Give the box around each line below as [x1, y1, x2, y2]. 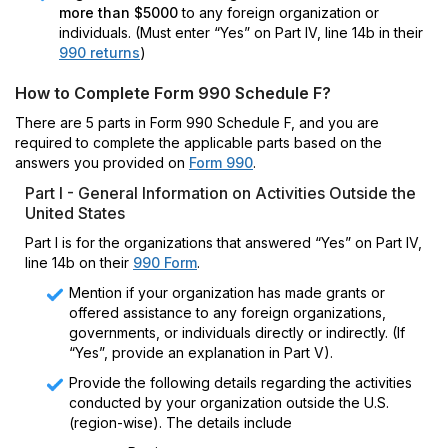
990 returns [59, 44, 140, 61]
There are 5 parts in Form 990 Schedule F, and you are [15, 114, 379, 131]
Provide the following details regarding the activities [69, 374, 412, 391]
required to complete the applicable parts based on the [15, 134, 382, 151]
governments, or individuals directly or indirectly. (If [69, 324, 405, 341]
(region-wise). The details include [69, 414, 292, 431]
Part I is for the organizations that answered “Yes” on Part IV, [25, 234, 422, 251]
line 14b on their [25, 254, 133, 271]
